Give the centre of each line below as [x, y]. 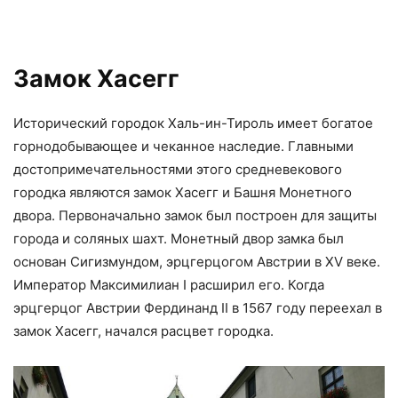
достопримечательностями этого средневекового [178, 169]
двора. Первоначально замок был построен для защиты [195, 215]
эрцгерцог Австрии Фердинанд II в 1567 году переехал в [198, 307]
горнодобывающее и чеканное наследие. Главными [183, 146]
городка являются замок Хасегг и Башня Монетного [183, 192]
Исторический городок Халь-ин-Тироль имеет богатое [193, 123]
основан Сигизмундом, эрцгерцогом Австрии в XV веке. [197, 261]
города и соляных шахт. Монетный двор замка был [179, 238]
